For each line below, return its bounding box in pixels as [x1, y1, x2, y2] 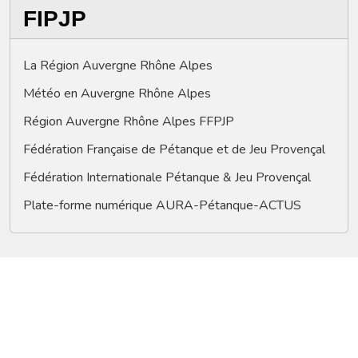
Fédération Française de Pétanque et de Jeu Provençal [23, 141, 325, 159]
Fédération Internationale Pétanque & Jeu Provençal [23, 169, 311, 187]
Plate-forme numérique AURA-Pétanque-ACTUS [23, 197, 301, 215]
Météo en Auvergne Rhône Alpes [23, 85, 211, 103]
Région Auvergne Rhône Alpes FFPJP [23, 113, 234, 131]
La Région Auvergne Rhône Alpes [23, 57, 213, 75]
